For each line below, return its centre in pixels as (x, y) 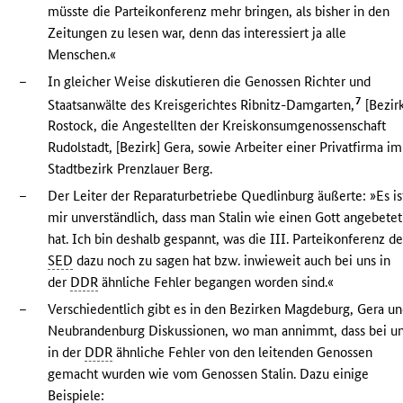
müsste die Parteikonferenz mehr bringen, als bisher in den (219, 11)
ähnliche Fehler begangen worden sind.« (216, 282)
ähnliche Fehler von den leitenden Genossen (243, 353)
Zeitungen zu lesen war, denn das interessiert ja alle (197, 32)
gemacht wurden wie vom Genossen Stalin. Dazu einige (209, 374)
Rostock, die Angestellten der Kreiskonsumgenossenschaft (217, 126)
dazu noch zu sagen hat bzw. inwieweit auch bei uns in (232, 261)
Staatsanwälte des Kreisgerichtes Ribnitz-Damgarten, (201, 104)
